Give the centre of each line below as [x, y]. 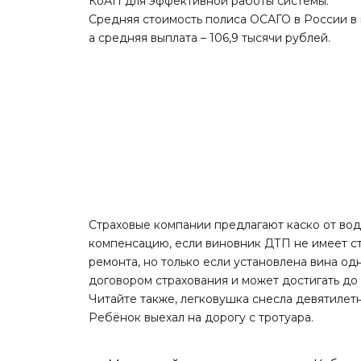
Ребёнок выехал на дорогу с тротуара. [201, 318]
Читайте [115, 299]
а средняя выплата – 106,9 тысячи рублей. [210, 38]
